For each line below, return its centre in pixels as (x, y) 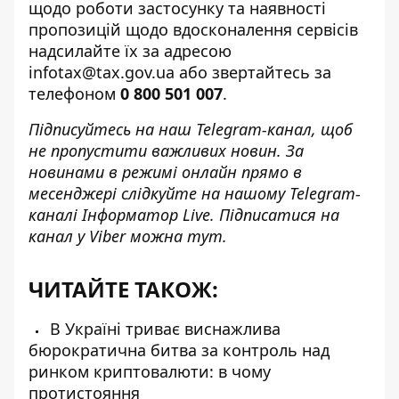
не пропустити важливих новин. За (166, 151)
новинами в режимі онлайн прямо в (165, 172)
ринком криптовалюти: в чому (150, 371)
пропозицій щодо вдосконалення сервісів (193, 29)
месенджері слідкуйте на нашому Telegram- (195, 193)
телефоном (74, 94)
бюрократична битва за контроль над (179, 350)
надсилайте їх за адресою (130, 51)
